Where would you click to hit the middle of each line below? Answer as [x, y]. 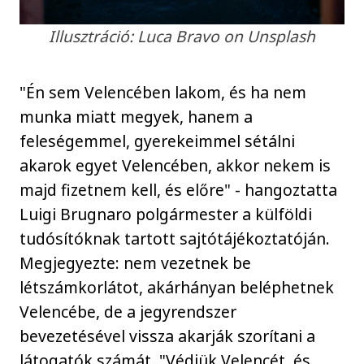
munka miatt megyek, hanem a [136, 116]
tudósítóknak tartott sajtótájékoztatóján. [175, 238]
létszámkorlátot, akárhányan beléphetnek [177, 287]
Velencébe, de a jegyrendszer [128, 311]
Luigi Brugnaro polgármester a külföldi [166, 214]
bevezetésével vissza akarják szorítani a [168, 336]
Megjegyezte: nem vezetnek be [136, 262]
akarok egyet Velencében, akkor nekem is [175, 165]
